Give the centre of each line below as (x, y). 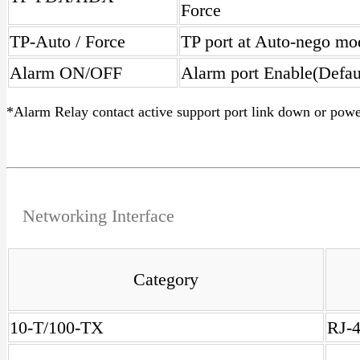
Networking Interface (98, 216)
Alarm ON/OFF (66, 73)
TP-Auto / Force (67, 41)
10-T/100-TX (57, 327)
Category (166, 279)
